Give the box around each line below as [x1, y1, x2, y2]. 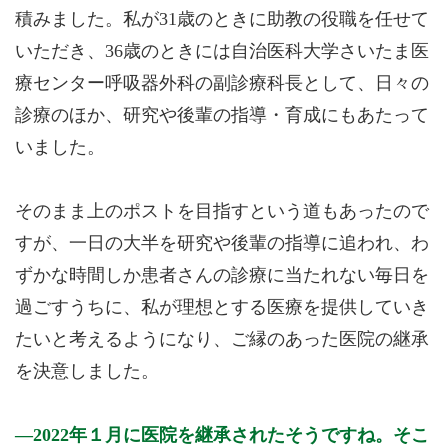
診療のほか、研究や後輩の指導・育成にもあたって [15, 105, 429, 125]
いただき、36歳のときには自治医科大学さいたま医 [15, 41, 429, 61]
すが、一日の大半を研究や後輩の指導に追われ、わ [15, 233, 429, 253]
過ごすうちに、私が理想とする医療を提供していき [15, 297, 429, 317]
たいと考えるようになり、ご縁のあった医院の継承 [15, 329, 429, 349]
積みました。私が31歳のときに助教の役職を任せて [15, 9, 429, 29]
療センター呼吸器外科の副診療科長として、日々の [15, 73, 429, 93]
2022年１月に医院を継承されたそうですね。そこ [33, 424, 429, 445]
